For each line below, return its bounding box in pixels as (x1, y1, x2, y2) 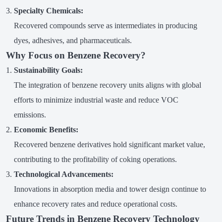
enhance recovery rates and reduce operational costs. (13, 200, 177, 209)
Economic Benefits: (13, 125, 78, 134)
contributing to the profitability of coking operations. (13, 155, 177, 164)
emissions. (13, 111, 46, 119)
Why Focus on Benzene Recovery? (5, 50, 146, 61)
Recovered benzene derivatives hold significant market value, (13, 140, 205, 149)
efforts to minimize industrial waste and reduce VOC (13, 96, 178, 105)
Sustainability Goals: (13, 66, 83, 75)
